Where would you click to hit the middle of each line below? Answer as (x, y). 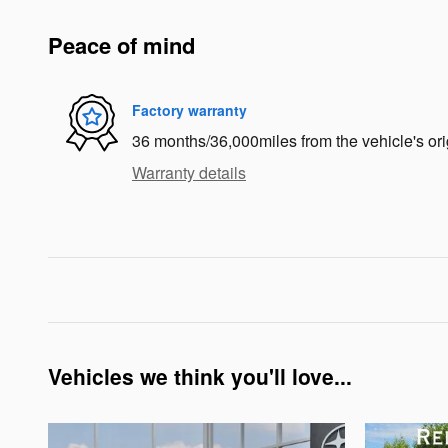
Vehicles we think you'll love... (200, 376)
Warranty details (189, 173)
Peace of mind (121, 45)
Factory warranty (189, 109)
